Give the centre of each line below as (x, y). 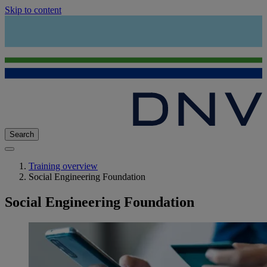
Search (22, 135)
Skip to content (33, 10)
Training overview (63, 166)
